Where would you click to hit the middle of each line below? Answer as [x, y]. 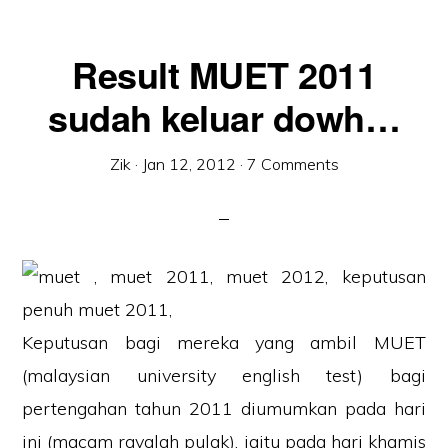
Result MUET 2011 [224, 74]
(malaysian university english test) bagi [224, 375]
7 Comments [292, 164]
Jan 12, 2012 [188, 164]
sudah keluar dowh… [224, 117]
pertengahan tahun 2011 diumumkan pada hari [224, 408]
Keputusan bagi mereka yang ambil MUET [224, 342]
